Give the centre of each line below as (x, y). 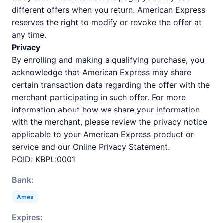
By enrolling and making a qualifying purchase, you (108, 60)
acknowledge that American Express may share (102, 72)
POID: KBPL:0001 (44, 159)
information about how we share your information (106, 110)
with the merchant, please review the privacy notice (110, 122)
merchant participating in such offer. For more (99, 97)
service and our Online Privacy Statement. (91, 147)
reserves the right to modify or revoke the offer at (107, 22)
